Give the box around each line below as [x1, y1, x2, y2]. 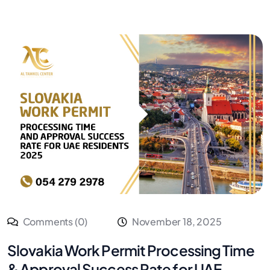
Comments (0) [20, 215, 88, 228]
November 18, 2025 [131, 215, 222, 228]
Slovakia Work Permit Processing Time [7, 241, 254, 260]
